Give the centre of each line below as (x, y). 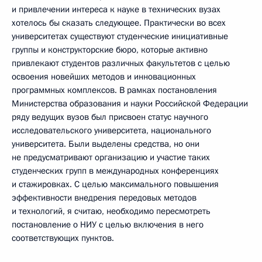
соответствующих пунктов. (63, 238)
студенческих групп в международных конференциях (115, 170)
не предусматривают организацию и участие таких (111, 157)
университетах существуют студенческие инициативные (120, 36)
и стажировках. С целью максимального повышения (115, 184)
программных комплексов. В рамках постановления (114, 90)
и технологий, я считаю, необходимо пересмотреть (111, 211)
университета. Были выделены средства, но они (106, 144)
